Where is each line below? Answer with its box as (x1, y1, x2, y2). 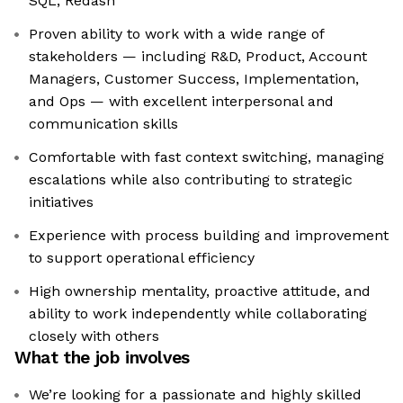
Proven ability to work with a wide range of (29, 25, 325, 43)
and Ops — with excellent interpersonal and (29, 93, 334, 111)
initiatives (29, 193, 94, 211)
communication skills (29, 115, 178, 133)
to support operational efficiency (29, 249, 255, 267)
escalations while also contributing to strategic (29, 171, 353, 189)
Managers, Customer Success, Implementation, (29, 70, 359, 88)
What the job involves (14, 347, 190, 369)
